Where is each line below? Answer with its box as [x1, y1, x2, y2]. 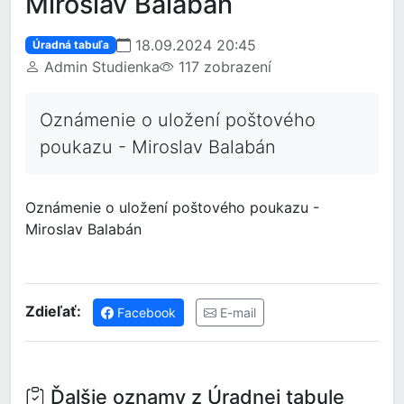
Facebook [114, 305, 176, 320]
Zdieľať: [25, 301, 81, 320]
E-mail [216, 305, 256, 320]
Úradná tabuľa [32, 38, 109, 51]
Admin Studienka [40, 58, 160, 76]
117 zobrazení [174, 58, 271, 76]
